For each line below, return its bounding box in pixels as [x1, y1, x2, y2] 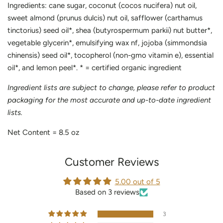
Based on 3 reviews [75, 188, 139, 197]
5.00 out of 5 [114, 177, 160, 186]
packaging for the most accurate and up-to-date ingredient [7, 96, 211, 105]
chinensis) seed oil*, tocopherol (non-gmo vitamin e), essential [7, 51, 214, 60]
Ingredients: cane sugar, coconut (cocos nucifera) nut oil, [7, 1, 197, 10]
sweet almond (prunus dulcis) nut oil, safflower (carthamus [7, 13, 203, 22]
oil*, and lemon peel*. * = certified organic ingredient [7, 63, 182, 72]
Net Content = [7, 128, 59, 137]
